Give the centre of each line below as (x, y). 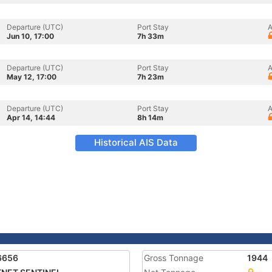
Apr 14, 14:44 (31, 117)
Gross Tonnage (174, 258)
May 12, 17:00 (32, 77)
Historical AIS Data (136, 142)
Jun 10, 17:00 (30, 36)
